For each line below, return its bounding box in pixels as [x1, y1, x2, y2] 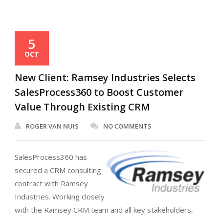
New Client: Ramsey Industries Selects [15, 71, 196, 84]
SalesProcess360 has [15, 152, 87, 162]
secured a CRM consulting [15, 165, 101, 175]
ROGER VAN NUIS [26, 122, 79, 131]
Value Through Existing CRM [15, 100, 150, 113]
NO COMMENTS [103, 122, 152, 131]
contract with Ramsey [15, 178, 88, 188]
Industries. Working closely [15, 192, 105, 201]
